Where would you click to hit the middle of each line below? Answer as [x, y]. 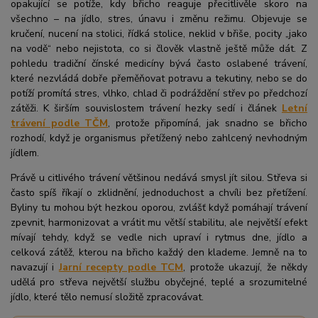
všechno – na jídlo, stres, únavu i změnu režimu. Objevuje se [159, 18]
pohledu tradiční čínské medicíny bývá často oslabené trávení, [159, 63]
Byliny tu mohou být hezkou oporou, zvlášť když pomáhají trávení [159, 207]
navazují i [35, 267]
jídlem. [25, 153]
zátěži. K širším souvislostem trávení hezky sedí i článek [146, 108]
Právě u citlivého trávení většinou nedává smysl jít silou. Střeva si [159, 177]
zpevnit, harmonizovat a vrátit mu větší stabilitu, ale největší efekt [159, 222]
